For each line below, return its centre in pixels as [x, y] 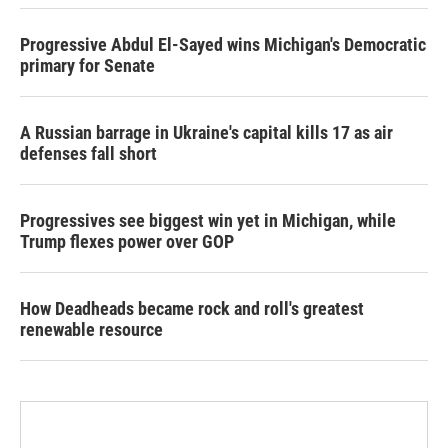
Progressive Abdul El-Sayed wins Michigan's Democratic [223, 45]
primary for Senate [87, 66]
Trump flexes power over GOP [127, 242]
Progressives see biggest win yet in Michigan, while [208, 221]
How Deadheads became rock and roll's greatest [192, 309]
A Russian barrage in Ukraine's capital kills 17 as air [206, 133]
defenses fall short [88, 154]
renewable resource [91, 330]
